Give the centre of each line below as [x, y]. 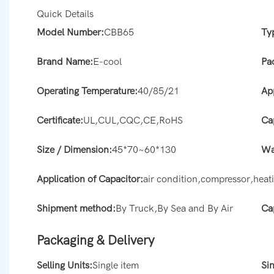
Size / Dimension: [74, 150]
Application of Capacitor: [90, 180]
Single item [116, 266]
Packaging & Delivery [96, 241]
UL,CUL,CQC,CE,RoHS [133, 121]
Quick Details [65, 14]
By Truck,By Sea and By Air [174, 209]
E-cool [107, 62]
